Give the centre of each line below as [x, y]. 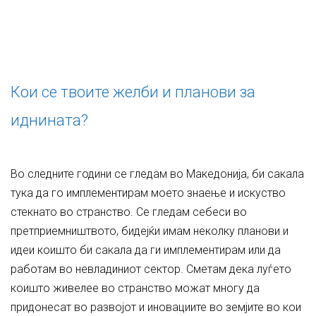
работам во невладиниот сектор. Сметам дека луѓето [151, 269]
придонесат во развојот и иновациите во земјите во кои [156, 307]
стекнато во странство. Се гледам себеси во [129, 212]
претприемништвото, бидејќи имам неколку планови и [150, 231]
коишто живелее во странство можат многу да [135, 288]
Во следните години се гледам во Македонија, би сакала [157, 174]
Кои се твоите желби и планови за [133, 92]
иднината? [49, 120]
